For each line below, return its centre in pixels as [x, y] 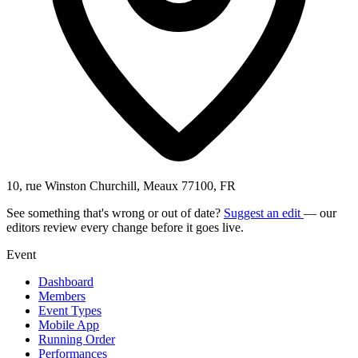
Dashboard [66, 281]
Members [62, 296]
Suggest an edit [264, 213]
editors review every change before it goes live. [125, 227]
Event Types [70, 310]
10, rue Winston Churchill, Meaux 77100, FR [121, 185]
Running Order [77, 339]
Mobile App [69, 324]
